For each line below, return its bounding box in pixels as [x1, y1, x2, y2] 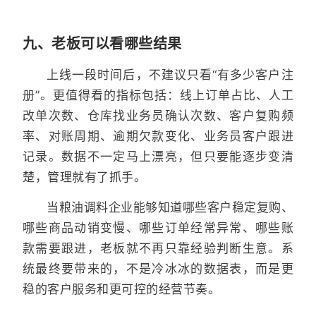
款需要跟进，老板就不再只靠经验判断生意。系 [23, 241, 293, 255]
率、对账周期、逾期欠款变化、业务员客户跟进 [23, 129, 293, 144]
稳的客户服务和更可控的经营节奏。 [23, 281, 220, 296]
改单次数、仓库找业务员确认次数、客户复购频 [23, 109, 293, 123]
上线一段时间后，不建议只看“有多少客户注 [47, 68, 293, 83]
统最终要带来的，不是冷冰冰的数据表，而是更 [23, 261, 293, 276]
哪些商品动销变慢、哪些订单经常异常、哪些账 [23, 220, 293, 235]
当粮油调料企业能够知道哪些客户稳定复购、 [47, 200, 293, 214]
